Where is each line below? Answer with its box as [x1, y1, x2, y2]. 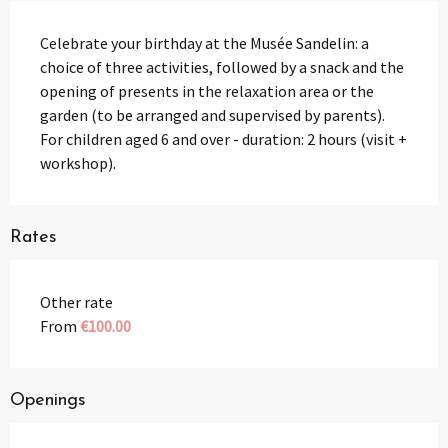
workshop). [40, 152, 116, 173]
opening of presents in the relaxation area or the [40, 80, 374, 101]
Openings [10, 390, 86, 410]
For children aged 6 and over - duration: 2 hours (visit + [40, 128, 407, 149]
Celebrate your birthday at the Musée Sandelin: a [40, 32, 369, 53]
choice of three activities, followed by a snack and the [40, 56, 404, 77]
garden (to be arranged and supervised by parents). [40, 104, 385, 125]
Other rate [40, 291, 113, 312]
